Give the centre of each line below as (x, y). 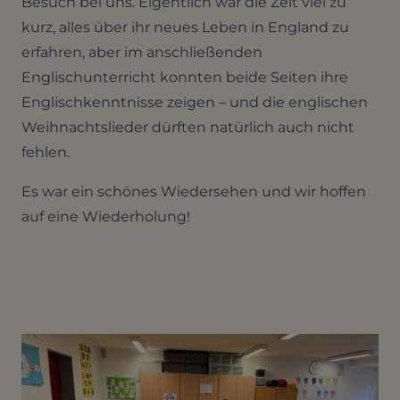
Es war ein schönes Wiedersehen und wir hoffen (194, 192)
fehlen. (46, 152)
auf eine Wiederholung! (106, 217)
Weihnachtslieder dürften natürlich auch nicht (188, 127)
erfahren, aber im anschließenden (142, 52)
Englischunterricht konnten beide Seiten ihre (185, 77)
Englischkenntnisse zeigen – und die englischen (195, 102)
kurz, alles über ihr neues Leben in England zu (185, 27)
